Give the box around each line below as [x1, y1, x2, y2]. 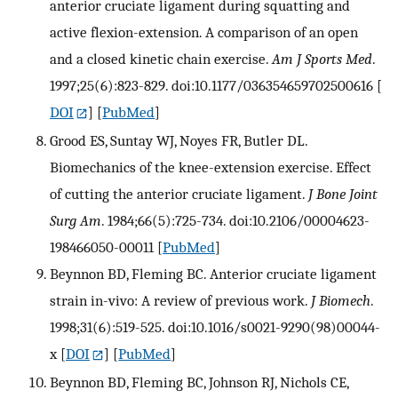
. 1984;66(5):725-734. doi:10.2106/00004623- [101, 211, 370, 229]
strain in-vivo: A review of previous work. [50, 291, 311, 309]
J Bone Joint [308, 184, 378, 203]
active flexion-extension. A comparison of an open [50, 22, 358, 41]
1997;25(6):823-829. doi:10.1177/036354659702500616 [50, 76, 373, 94]
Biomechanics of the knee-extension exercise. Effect [50, 157, 371, 176]
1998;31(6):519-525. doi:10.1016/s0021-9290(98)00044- [50, 317, 380, 336]
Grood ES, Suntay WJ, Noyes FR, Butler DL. [50, 131, 307, 149]
